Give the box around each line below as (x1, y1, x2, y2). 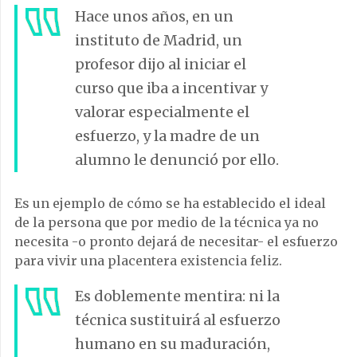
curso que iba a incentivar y (75, 78, 268, 97)
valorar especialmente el (75, 102, 249, 121)
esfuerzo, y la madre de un (75, 126, 260, 145)
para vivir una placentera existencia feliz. (14, 252, 282, 269)
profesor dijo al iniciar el (75, 54, 246, 73)
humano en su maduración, (75, 334, 270, 353)
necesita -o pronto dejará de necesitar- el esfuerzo (14, 233, 338, 249)
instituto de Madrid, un (75, 30, 242, 49)
